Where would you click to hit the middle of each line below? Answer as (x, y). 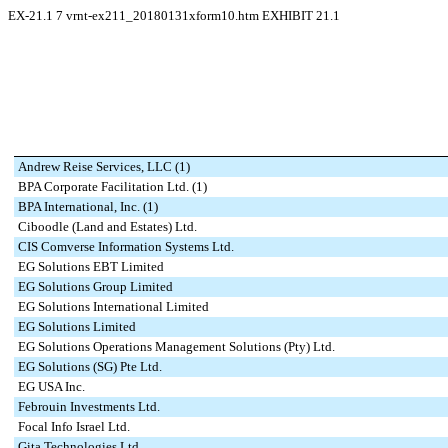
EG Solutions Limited (77, 326)
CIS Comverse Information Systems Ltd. (126, 246)
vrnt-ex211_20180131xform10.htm (164, 15)
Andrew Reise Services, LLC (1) (104, 166)
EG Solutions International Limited (113, 306)
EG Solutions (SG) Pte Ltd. (90, 366)
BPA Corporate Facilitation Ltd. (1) (112, 186)
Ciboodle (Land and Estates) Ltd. (107, 226)
